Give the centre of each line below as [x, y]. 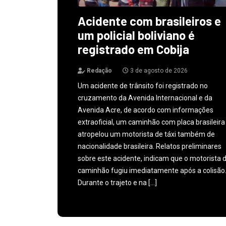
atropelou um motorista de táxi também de [146, 134]
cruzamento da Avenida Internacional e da [145, 98]
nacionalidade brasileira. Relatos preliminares [150, 146]
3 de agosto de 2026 [158, 70]
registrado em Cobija [133, 49]
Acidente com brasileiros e [149, 21]
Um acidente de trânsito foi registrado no [143, 86]
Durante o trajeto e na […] [117, 182]
